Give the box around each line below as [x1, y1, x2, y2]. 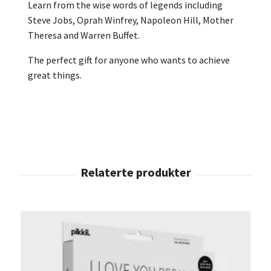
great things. [28, 68, 82, 81]
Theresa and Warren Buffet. [28, 28, 140, 41]
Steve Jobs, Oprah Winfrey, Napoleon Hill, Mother [28, 13, 233, 26]
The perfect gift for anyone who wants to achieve [28, 53, 230, 66]
